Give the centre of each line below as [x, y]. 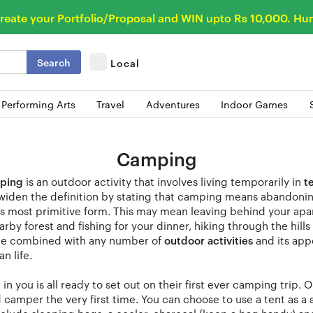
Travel [111, 104]
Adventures [173, 104]
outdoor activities [209, 240]
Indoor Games [255, 104]
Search [54, 61]
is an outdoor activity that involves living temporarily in [163, 181]
